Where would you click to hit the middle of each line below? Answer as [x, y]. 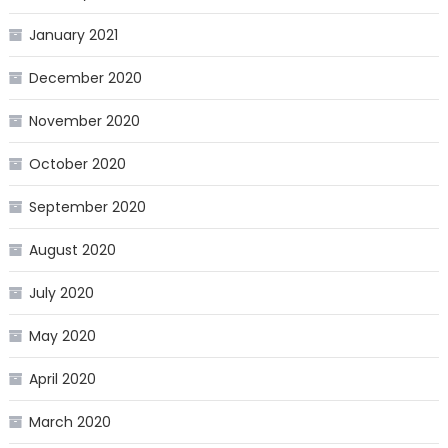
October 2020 [77, 164]
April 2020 [62, 379]
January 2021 [73, 35]
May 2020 [62, 336]
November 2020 [84, 121]
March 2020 [69, 422]
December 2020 [85, 78]
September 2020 [87, 207]
